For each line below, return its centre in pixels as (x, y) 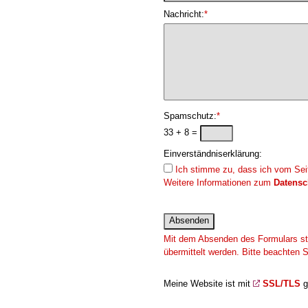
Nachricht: (184, 14)
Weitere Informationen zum (219, 183)
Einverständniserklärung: (213, 154)
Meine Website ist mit (208, 284)
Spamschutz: (190, 116)
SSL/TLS (282, 284)
